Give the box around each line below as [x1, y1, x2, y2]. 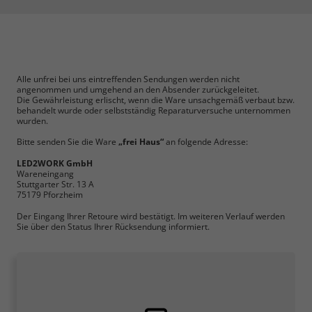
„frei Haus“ [118, 136, 164, 148]
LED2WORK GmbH [17, 157, 93, 169]
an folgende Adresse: [164, 136, 248, 148]
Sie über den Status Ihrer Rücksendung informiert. [17, 220, 210, 232]
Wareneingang [17, 168, 74, 180]
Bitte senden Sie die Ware [17, 136, 118, 148]
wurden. [17, 114, 48, 126]
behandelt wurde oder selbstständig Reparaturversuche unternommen [17, 104, 290, 116]
